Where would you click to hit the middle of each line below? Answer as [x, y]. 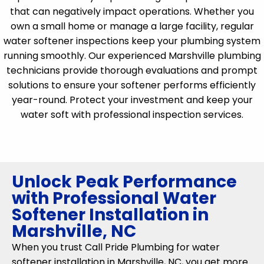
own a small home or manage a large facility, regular [132, 26]
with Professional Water [114, 198]
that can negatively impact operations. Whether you [132, 11]
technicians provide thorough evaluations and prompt [132, 70]
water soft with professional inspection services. [132, 115]
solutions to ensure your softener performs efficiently [132, 85]
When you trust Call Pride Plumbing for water [116, 247]
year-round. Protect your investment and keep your [132, 100]
